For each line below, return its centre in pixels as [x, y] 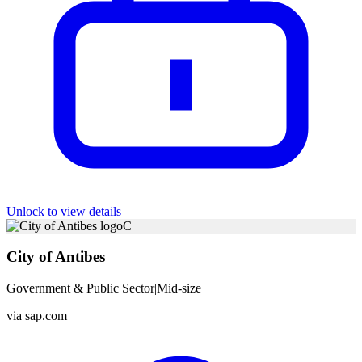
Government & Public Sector [80, 288]
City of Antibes [56, 257]
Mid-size [179, 288]
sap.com [46, 315]
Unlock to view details [64, 211]
